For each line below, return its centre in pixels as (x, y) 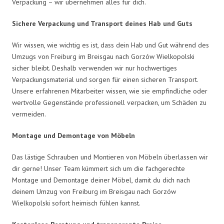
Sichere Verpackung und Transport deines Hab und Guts (102, 23)
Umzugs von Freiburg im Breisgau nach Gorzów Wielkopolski (103, 56)
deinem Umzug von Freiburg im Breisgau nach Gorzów (94, 191)
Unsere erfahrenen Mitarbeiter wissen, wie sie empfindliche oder (110, 91)
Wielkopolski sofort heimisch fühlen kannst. (76, 203)
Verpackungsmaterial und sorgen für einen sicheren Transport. (105, 79)
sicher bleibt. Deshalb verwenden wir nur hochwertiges (94, 68)
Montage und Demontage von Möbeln (73, 135)
